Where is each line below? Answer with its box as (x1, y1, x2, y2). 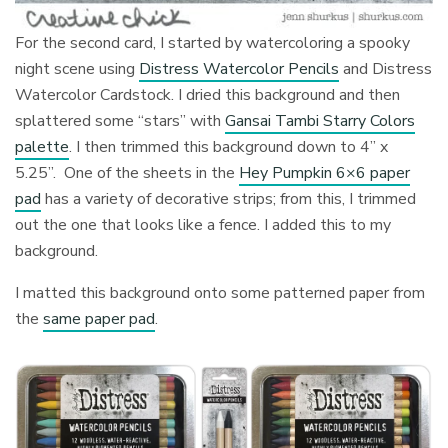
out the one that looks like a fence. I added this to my (15, 214, 392, 237)
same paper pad (43, 308, 156, 331)
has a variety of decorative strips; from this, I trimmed (41, 188, 417, 211)
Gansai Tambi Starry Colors (225, 110, 416, 133)
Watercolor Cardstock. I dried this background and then (15, 84, 401, 107)
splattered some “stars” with (15, 110, 226, 133)
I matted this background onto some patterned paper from (15, 282, 426, 305)
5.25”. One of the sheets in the (15, 162, 240, 185)
